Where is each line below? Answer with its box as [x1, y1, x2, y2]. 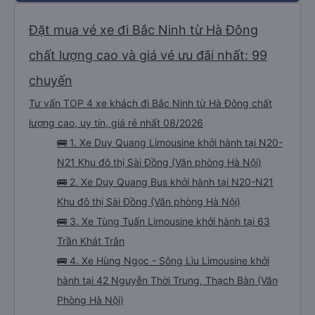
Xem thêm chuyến [107, 29, 208, 43]
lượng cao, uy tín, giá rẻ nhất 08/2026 [29, 167, 203, 179]
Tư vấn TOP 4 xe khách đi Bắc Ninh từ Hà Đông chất [29, 148, 272, 160]
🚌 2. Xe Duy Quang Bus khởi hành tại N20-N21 [57, 226, 274, 238]
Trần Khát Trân [57, 285, 124, 297]
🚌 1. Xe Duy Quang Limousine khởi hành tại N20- [57, 187, 283, 199]
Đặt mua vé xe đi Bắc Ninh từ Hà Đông [29, 73, 258, 88]
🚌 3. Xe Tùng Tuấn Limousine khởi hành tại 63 [57, 266, 270, 278]
